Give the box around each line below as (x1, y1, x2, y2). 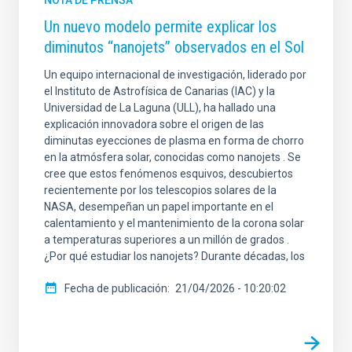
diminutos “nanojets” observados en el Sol (44, 38, 304, 57)
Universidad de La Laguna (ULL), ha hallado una (44, 101, 276, 115)
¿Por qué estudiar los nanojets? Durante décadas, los (44, 250, 305, 263)
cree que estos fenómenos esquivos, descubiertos (44, 167, 293, 181)
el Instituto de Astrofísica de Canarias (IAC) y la (44, 85, 275, 98)
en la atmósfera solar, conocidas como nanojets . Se (44, 151, 301, 164)
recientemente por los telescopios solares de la (44, 184, 277, 197)
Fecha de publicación (64, 282, 167, 295)
